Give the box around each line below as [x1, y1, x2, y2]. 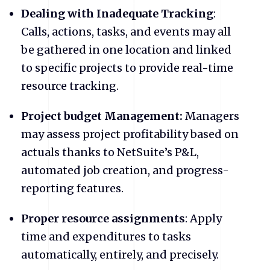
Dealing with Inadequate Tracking [21, 7, 213, 21]
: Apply [185, 212, 222, 226]
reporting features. [21, 181, 124, 196]
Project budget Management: [21, 109, 183, 124]
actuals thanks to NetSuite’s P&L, [21, 145, 199, 160]
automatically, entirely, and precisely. [21, 248, 219, 262]
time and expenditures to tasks [21, 230, 191, 244]
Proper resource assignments [21, 212, 185, 226]
